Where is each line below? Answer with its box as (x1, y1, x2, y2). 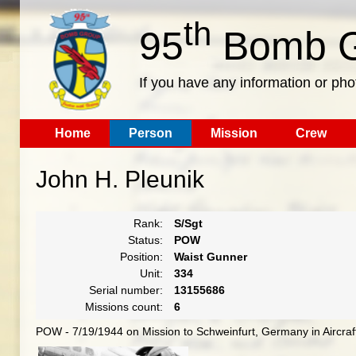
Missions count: (84, 300, 163, 313)
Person (128, 126, 172, 140)
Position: (119, 250, 163, 263)
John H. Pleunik (35, 166, 204, 192)
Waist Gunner (173, 250, 247, 263)
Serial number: (88, 284, 163, 296)
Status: (127, 234, 163, 246)
